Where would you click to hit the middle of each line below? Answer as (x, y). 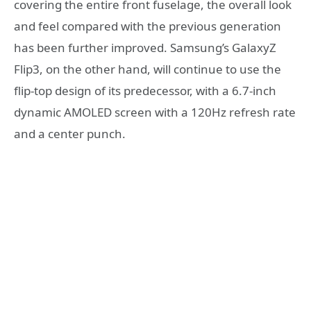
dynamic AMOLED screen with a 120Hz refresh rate (155, 112)
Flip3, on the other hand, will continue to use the (148, 69)
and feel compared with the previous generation (148, 26)
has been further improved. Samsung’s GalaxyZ (145, 48)
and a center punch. (70, 134)
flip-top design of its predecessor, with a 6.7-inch (145, 91)
